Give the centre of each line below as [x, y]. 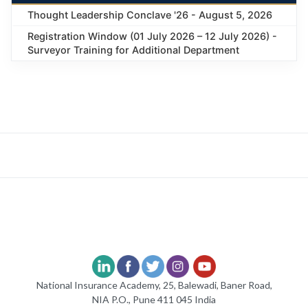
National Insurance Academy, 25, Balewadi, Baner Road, [154, 285]
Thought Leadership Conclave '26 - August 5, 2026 [150, 15]
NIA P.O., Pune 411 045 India [154, 300]
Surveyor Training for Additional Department [133, 50]
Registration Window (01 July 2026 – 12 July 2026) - [152, 36]
